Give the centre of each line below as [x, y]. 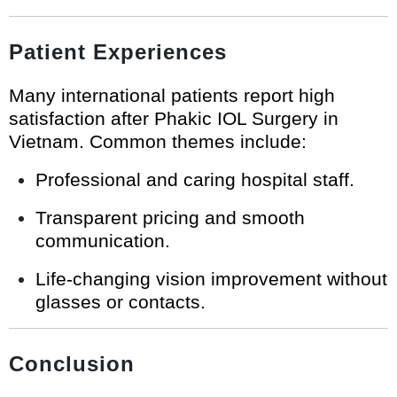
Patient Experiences [118, 51]
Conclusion [72, 363]
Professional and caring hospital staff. [195, 179]
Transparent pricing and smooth [170, 217]
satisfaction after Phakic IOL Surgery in [174, 118]
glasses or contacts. [121, 301]
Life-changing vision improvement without [211, 278]
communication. [103, 240]
